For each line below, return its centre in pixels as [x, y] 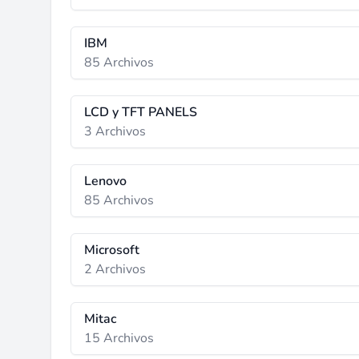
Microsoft [112, 250]
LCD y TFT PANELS [141, 112]
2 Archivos [115, 269]
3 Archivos [115, 131]
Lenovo [105, 181]
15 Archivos [119, 338]
